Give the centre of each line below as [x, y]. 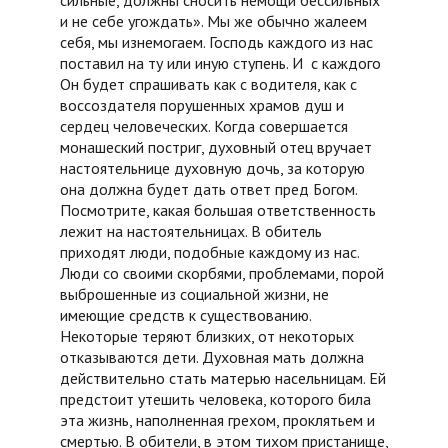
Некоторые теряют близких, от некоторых [207, 336]
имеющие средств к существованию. [185, 315]
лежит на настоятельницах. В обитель [191, 231]
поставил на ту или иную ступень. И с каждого [220, 63]
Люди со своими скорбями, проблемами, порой [222, 273]
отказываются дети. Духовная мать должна [212, 357]
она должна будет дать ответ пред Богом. [208, 189]
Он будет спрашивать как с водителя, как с [208, 84]
